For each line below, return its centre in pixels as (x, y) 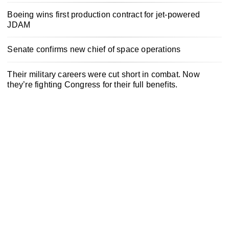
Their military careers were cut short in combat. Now (104, 75)
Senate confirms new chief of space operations (94, 50)
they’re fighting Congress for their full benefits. (93, 85)
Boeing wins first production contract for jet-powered (104, 14)
